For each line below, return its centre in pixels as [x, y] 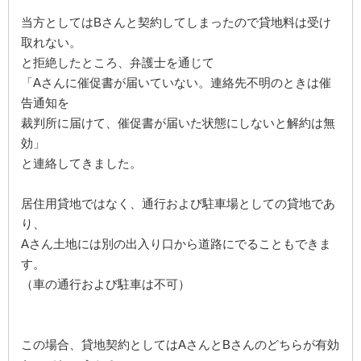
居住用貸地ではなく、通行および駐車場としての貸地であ [178, 203]
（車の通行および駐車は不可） [106, 284]
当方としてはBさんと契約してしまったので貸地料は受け [176, 22]
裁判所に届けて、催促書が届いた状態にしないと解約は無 [178, 122]
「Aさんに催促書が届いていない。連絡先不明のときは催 [176, 82]
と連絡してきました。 [81, 163]
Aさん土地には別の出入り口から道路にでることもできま [176, 243]
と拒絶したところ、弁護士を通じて [118, 62]
